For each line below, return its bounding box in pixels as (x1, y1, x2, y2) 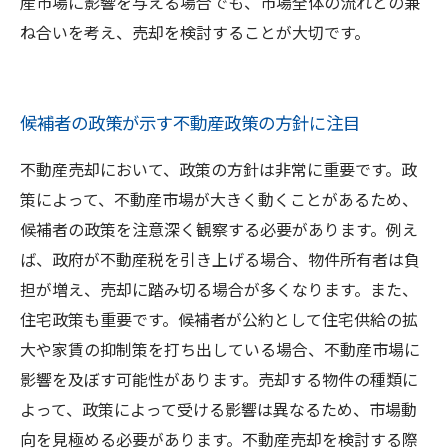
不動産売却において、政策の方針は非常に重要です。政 (20, 157, 417, 181)
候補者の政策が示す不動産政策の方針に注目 (20, 110, 360, 135)
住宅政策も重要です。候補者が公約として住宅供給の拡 (20, 307, 418, 331)
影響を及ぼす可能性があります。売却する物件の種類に (20, 367, 418, 391)
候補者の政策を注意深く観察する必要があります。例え (20, 217, 418, 241)
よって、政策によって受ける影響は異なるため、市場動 (20, 397, 417, 421)
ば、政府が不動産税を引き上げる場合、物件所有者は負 (20, 247, 420, 271)
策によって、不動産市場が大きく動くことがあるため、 (20, 187, 418, 211)
